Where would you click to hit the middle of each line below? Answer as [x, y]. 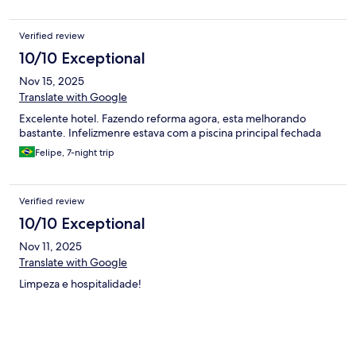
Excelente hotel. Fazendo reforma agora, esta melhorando [163, 119]
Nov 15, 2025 [52, 81]
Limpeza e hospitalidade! [80, 284]
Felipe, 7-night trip [75, 153]
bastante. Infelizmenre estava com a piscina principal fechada [170, 133]
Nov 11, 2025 [50, 247]
